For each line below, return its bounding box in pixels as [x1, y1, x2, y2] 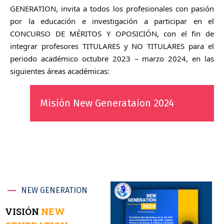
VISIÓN [5, 205, 41, 217]
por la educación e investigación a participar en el [10, 16, 214, 26]
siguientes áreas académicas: [10, 66, 109, 76]
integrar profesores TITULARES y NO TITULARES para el [10, 41, 214, 51]
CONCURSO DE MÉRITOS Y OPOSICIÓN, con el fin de [10, 28, 214, 38]
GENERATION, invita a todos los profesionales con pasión [10, 3, 214, 13]
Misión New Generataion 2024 [40, 97, 174, 109]
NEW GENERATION [20, 185, 89, 195]
